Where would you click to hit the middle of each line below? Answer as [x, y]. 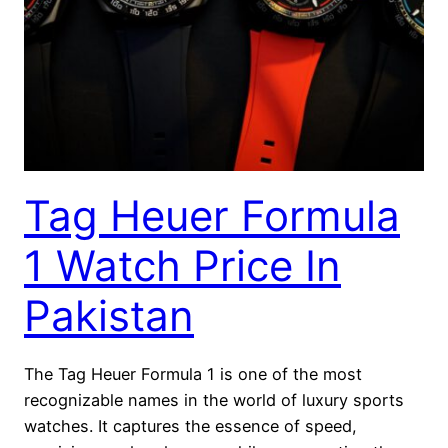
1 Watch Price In [182, 266]
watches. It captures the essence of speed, [190, 426]
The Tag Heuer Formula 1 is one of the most [193, 374]
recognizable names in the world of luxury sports [214, 400]
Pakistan [109, 316]
